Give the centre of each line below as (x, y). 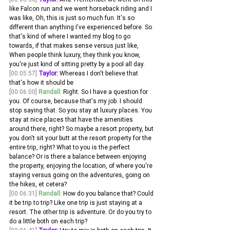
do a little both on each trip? (49, 221)
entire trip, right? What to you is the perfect (70, 147)
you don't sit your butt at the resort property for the (81, 138)
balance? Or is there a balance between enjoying (79, 157)
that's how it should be (42, 83)
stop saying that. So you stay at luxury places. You (81, 110)
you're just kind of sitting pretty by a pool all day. (77, 64)
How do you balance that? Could (108, 194)
